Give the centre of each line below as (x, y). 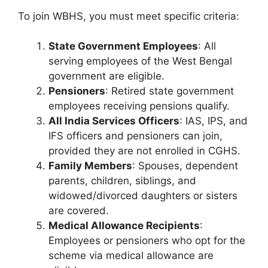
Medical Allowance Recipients (124, 226)
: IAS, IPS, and (214, 121)
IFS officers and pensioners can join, (135, 136)
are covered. (79, 211)
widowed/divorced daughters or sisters (143, 196)
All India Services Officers (114, 121)
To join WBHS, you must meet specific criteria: (129, 16)
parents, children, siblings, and (122, 181)
